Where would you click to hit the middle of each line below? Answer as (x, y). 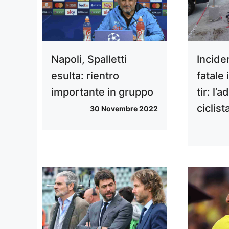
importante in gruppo (102, 92)
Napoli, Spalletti (89, 60)
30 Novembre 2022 (124, 109)
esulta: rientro (85, 76)
